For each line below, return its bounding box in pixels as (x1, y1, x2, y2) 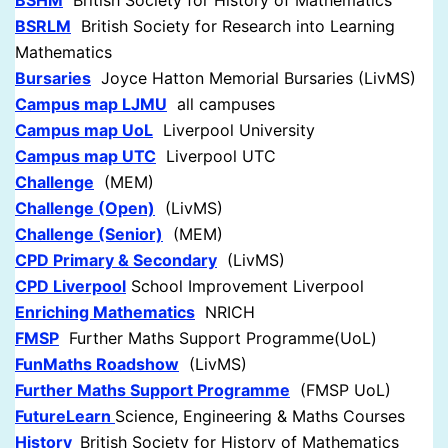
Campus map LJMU (15, 94, 167, 115)
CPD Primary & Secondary (15, 250, 217, 271)
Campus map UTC (15, 146, 156, 167)
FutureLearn (15, 406, 111, 427)
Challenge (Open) (15, 198, 155, 219)
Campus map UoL (15, 120, 153, 141)
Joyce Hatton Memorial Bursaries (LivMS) (91, 68, 416, 89)
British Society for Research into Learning (71, 16, 395, 37)
